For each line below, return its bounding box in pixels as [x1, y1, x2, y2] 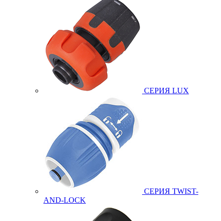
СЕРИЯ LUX [144, 86, 189, 95]
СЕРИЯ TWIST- [144, 187, 198, 195]
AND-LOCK [43, 196, 86, 204]
